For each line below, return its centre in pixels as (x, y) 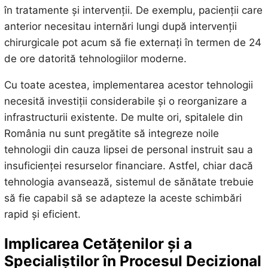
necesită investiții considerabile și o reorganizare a (125, 101)
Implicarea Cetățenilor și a (98, 243)
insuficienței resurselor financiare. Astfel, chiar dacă (128, 166)
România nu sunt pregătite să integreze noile (111, 134)
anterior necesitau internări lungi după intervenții (120, 27)
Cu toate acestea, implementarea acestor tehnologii (128, 85)
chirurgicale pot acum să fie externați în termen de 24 (133, 43)
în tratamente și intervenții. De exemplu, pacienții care (133, 10)
